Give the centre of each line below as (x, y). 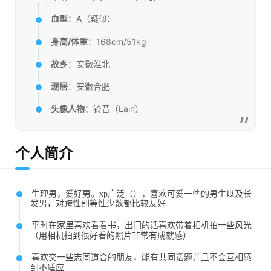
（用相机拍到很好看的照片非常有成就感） (111, 236)
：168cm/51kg (117, 41)
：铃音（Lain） (114, 109)
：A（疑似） (91, 19)
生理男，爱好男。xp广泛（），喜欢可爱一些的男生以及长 (142, 194)
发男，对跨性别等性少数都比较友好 (98, 204)
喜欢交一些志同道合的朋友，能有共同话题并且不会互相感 (142, 258)
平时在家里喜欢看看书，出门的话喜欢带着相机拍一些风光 (142, 226)
